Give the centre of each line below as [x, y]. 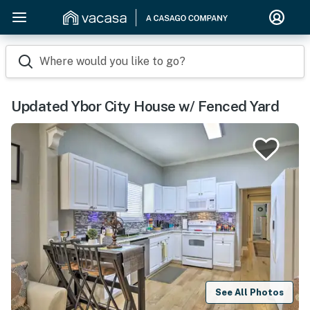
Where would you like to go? [112, 61]
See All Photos [250, 292]
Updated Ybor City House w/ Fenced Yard [145, 106]
